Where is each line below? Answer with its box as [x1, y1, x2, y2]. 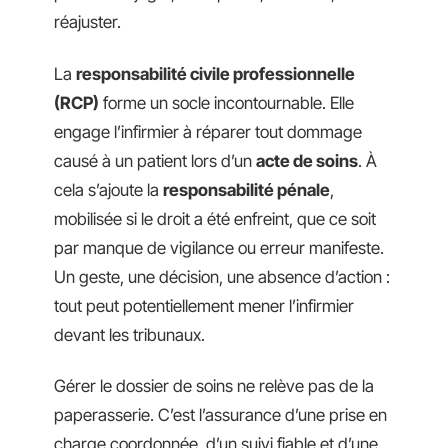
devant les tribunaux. [54, 324, 205, 345]
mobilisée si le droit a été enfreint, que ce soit [54, 208, 376, 229]
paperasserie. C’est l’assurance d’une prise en [54, 405, 387, 425]
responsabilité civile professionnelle [76, 63, 355, 84]
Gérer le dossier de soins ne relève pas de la [54, 376, 374, 396]
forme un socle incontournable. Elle [99, 92, 354, 113]
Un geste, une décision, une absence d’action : [54, 266, 390, 287]
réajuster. [54, 12, 121, 32]
